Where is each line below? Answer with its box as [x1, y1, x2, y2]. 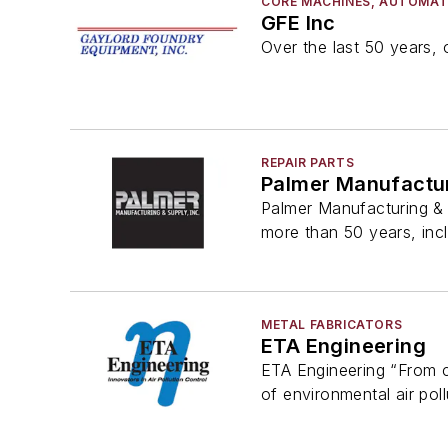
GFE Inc [261, 11, 336, 35]
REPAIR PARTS [261, 155, 355, 171]
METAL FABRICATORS [261, 316, 403, 332]
